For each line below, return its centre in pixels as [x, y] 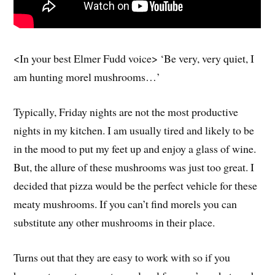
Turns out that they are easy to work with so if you [122, 257]
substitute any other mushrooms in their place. [114, 222]
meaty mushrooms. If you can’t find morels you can [126, 203]
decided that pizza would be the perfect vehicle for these [136, 185]
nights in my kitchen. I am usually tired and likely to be [134, 130]
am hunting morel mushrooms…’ [87, 77]
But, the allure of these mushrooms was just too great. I [134, 167]
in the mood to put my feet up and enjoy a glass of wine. [135, 148]
